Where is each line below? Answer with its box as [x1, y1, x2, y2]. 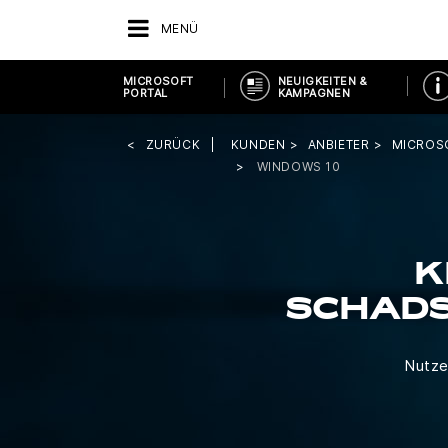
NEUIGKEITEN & [277, 74, 368, 88]
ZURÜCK [145, 137, 201, 152]
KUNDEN [230, 137, 286, 152]
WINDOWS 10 [256, 159, 341, 174]
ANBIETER [307, 137, 370, 152]
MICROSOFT [123, 74, 194, 88]
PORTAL [123, 86, 168, 100]
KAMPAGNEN [277, 86, 351, 100]
